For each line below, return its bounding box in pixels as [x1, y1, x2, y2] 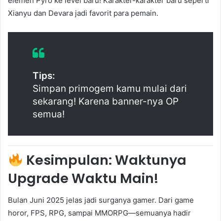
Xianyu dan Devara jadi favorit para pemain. [8, 8, 158, 18]
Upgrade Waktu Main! [8, 169, 158, 187]
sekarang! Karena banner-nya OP [33, 95, 179, 107]
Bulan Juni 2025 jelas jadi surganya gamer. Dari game [8, 195, 194, 205]
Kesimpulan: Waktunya [23, 150, 186, 169]
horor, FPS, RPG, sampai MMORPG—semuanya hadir [8, 208, 191, 218]
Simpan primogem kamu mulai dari [33, 82, 187, 94]
